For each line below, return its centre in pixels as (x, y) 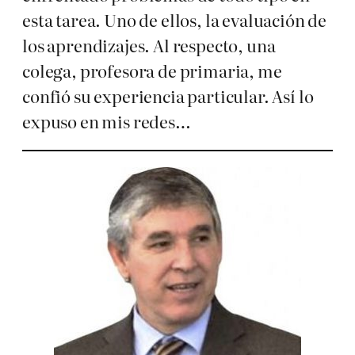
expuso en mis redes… (107, 121)
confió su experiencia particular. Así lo (168, 96)
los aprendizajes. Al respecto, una (149, 45)
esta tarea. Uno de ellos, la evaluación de (175, 20)
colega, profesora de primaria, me (152, 71)
